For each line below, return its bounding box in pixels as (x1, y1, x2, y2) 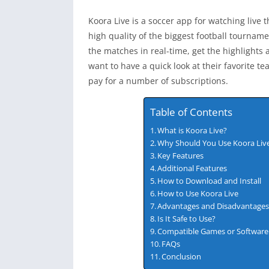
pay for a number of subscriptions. (88, 75, 228, 87)
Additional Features (157, 163, 228, 174)
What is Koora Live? (157, 125, 228, 136)
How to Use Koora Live (157, 189, 239, 199)
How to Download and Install (157, 176, 262, 187)
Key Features (157, 151, 204, 162)
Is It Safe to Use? (157, 214, 216, 225)
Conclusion (162, 252, 202, 262)
